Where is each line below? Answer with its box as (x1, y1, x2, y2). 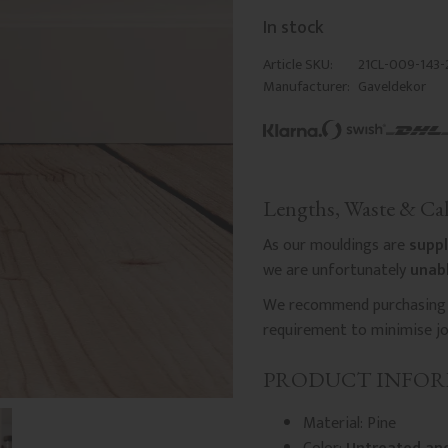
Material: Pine (302, 410, 396, 438)
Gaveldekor (357, 75, 426, 100)
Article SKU (262, 53, 330, 78)
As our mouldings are (262, 232, 409, 260)
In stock (262, 13, 324, 43)
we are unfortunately (262, 257, 410, 285)
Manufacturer (262, 75, 347, 100)
